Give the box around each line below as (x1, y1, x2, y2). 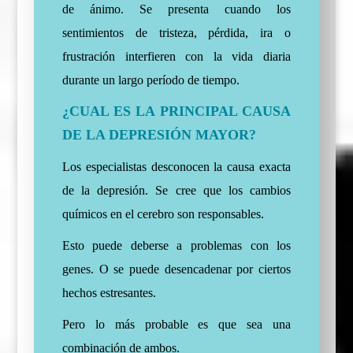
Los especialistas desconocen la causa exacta (61, 160, 292, 173)
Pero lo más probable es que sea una (61, 318, 292, 331)
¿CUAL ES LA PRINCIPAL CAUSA (61, 103, 292, 119)
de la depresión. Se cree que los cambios (61, 184, 292, 197)
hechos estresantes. (61, 286, 156, 299)
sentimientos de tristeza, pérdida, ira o (61, 26, 292, 39)
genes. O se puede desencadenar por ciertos (61, 262, 292, 276)
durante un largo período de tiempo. (61, 73, 240, 87)
